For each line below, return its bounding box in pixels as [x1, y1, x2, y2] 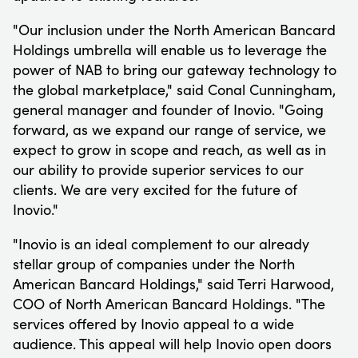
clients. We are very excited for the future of [13, 179, 297, 199]
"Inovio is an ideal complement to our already [13, 233, 309, 253]
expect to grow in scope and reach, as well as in [13, 139, 326, 159]
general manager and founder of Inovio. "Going [13, 99, 324, 119]
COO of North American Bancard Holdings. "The [13, 293, 325, 313]
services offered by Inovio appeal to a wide [13, 313, 294, 333]
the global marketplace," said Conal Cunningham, [13, 79, 336, 99]
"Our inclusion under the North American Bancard [13, 19, 336, 39]
